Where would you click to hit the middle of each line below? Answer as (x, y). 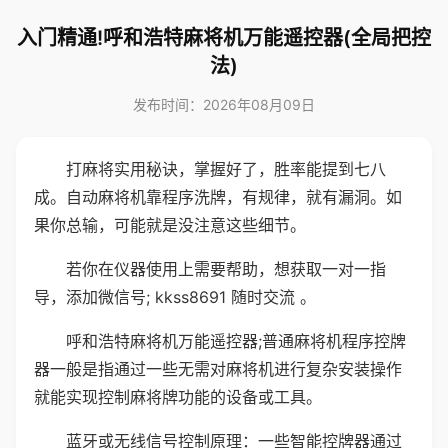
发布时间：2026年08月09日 (224, 104)
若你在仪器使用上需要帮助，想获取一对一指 (226, 269)
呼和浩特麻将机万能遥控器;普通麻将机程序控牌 (236, 341)
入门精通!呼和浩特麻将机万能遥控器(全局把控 (224, 38)
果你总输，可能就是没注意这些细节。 (170, 225)
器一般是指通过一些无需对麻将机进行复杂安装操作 (218, 369)
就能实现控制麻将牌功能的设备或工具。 (178, 397)
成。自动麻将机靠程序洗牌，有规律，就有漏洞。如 (218, 197)
